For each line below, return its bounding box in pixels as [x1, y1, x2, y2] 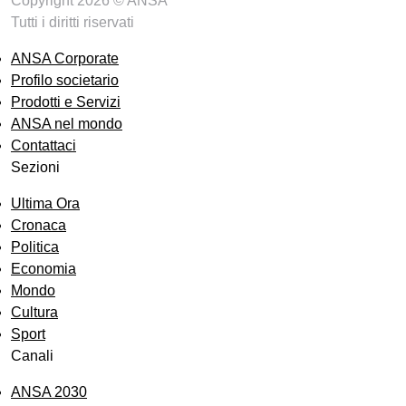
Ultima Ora [11, 196, 80, 212]
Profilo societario [11, 72, 119, 89]
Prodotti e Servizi [11, 94, 121, 111]
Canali [11, 348, 53, 364]
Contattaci [11, 138, 76, 154]
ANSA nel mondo [11, 116, 122, 132]
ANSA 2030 [11, 384, 87, 401]
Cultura [11, 304, 58, 321]
